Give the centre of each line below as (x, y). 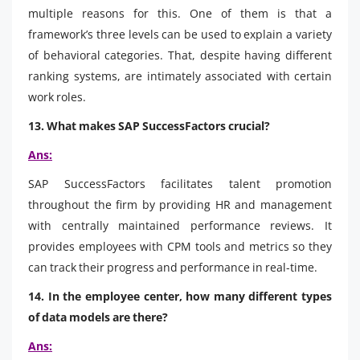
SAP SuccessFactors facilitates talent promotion (180, 183)
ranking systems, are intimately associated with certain (180, 76)
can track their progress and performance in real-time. (173, 267)
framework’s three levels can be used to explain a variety (180, 34)
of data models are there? (98, 317)
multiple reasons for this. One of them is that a (180, 13)
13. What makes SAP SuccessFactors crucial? (149, 125)
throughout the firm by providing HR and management (180, 204)
